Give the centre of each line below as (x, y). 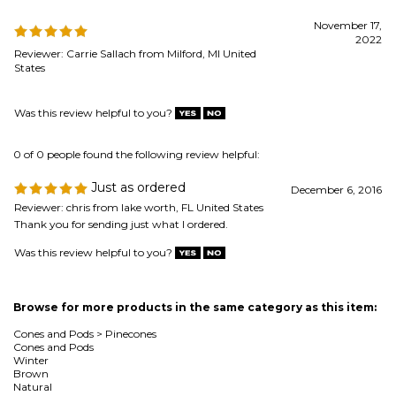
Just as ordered (137, 94)
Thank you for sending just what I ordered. (121, 131)
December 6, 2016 (336, 96)
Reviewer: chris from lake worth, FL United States (139, 114)
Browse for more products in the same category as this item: (195, 214)
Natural (33, 293)
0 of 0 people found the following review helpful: (137, 61)
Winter (31, 267)
